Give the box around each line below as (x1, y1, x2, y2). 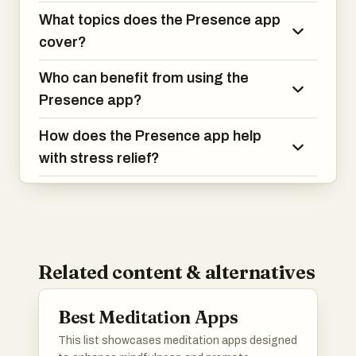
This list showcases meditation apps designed (58, 335, 297, 346)
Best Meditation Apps (58, 306, 238, 328)
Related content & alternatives (38, 261, 315, 284)
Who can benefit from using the (39, 70, 249, 86)
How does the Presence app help (39, 128, 261, 144)
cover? (39, 34, 87, 50)
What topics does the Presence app (39, 12, 281, 28)
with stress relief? (39, 150, 160, 166)
